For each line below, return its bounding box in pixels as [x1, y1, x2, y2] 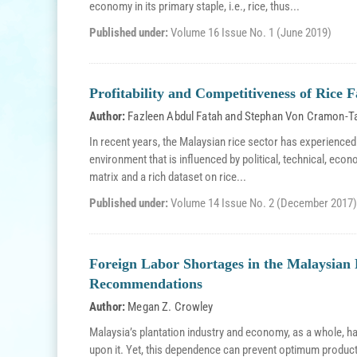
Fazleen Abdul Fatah [127, 109, 223, 124]
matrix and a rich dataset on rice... [89, 170, 246, 184]
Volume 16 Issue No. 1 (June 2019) [171, 25, 331, 40]
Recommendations [89, 276, 202, 292]
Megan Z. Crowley [127, 300, 214, 314]
